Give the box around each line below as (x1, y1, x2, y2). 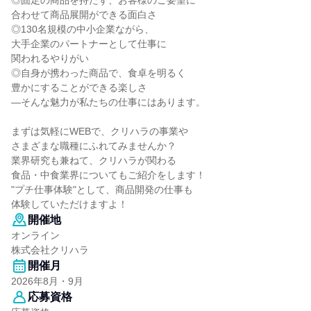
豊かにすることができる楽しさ (11, 82, 147, 93)
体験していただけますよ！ (11, 199, 128, 210)
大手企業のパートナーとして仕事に (11, 38, 167, 49)
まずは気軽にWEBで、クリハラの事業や (11, 126, 188, 137)
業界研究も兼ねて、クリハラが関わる (11, 155, 176, 166)
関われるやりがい (11, 53, 89, 64)
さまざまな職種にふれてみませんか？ (11, 140, 176, 151)
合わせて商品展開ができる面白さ (11, 9, 157, 20)
